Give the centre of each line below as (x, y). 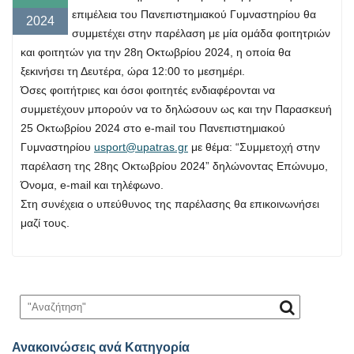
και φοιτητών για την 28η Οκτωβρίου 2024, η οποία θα (156, 53)
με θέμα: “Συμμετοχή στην (254, 147)
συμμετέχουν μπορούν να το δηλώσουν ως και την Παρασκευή (176, 109)
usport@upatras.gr (141, 147)
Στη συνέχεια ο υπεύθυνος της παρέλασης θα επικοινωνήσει (170, 204)
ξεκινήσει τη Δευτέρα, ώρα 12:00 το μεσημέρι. (133, 72)
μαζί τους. (45, 223)
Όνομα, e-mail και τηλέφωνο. (92, 185)
